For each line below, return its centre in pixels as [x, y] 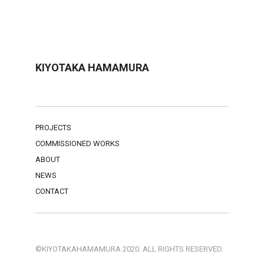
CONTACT [52, 191]
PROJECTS [53, 128]
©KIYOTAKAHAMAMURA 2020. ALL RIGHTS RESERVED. [129, 249]
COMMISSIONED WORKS [77, 143]
